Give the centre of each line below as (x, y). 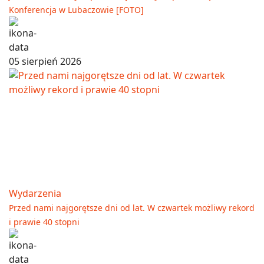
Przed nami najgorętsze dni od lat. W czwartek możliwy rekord (132, 207)
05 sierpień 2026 (45, 61)
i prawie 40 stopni (44, 222)
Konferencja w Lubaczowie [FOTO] (76, 9)
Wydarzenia (35, 193)
